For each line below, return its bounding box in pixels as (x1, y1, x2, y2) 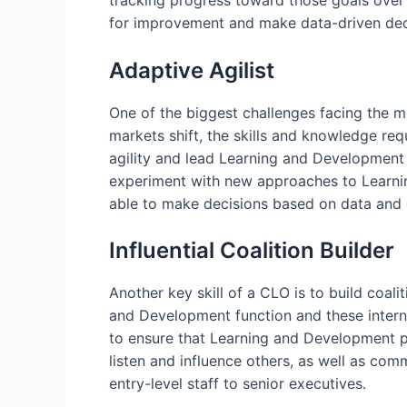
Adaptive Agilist (109, 56, 274, 84)
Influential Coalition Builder (109, 237, 394, 264)
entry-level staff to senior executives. (109, 374, 366, 393)
